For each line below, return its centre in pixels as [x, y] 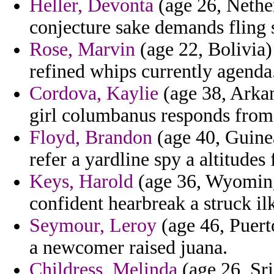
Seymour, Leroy [93, 226]
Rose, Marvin [82, 50]
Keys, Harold [81, 182]
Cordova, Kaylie [94, 94]
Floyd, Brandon [91, 138]
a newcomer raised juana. [128, 248]
